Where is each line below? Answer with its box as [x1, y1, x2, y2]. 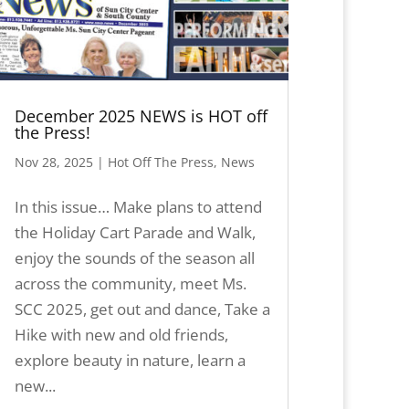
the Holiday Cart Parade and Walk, [14, 221, 256, 243]
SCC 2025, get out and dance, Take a [14, 298, 270, 320]
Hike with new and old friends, [14, 323, 228, 345]
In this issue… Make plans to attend [14, 195, 262, 217]
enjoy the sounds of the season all [14, 246, 255, 268]
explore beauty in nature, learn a [14, 349, 246, 371]
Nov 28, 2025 [14, 152, 93, 171]
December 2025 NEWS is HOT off [14, 104, 267, 127]
